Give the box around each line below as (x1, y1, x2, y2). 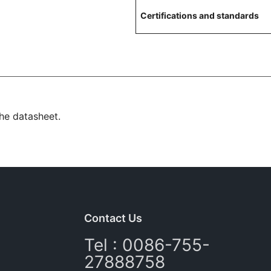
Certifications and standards (140, 10, 259, 21)
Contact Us (84, 212, 142, 224)
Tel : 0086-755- (84, 235, 210, 255)
